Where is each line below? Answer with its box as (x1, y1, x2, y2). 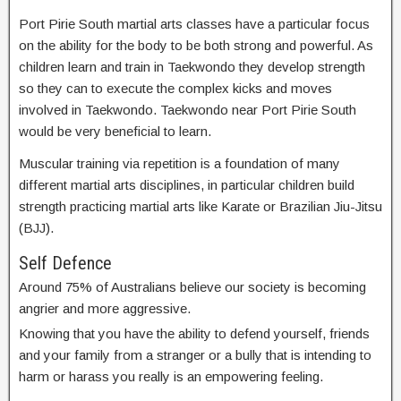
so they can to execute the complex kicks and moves (19, 80, 332, 96)
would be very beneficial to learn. (19, 123, 211, 139)
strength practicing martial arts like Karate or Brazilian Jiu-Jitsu (19, 198, 382, 214)
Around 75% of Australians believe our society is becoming (19, 278, 366, 294)
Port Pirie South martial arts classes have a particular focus (19, 15, 370, 31)
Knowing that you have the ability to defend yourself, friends (19, 325, 370, 341)
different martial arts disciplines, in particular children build (19, 176, 354, 192)
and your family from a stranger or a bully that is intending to (19, 346, 371, 363)
